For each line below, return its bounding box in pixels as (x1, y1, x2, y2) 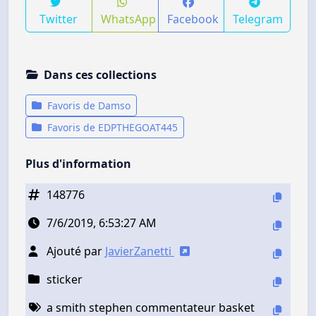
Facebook (166, 11, 219, 27)
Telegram (233, 11, 284, 27)
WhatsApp (100, 11, 156, 27)
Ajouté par (47, 243, 105, 259)
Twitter (39, 11, 78, 27)
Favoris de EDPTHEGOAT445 (44, 120, 178, 134)
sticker (47, 271, 83, 287)
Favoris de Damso (44, 98, 130, 112)
